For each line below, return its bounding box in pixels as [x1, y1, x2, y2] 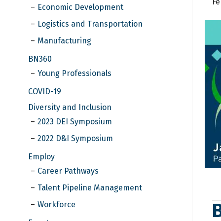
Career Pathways [37, 166, 99, 176]
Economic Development [37, 2, 123, 12]
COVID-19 [28, 86, 61, 96]
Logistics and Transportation [37, 19, 143, 29]
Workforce [37, 199, 75, 209]
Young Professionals [37, 68, 111, 78]
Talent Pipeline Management [37, 183, 142, 192]
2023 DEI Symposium [37, 116, 112, 126]
